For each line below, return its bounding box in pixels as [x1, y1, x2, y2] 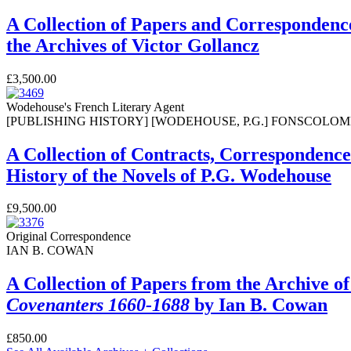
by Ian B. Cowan [190, 295, 327, 316]
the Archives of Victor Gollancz [6, 34, 259, 56]
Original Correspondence [6, 230, 131, 244]
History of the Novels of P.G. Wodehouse [6, 165, 331, 186]
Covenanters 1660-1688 [6, 295, 190, 316]
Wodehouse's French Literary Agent [6, 100, 184, 114]
